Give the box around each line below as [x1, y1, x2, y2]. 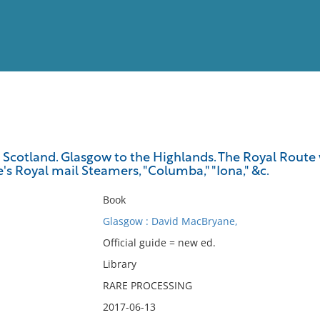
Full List [274, 134, 309, 145]
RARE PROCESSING [102, 279, 192, 292]
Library [102, 257, 136, 271]
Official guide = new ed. [102, 236, 216, 249]
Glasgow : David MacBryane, [102, 214, 238, 228]
